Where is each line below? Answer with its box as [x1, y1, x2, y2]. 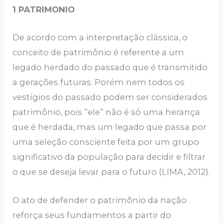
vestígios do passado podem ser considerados [12, 92, 208, 103]
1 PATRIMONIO [12, 4, 75, 15]
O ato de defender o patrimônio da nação [12, 195, 187, 205]
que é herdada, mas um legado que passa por [12, 122, 207, 132]
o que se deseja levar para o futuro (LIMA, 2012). [12, 167, 211, 177]
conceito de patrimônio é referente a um [12, 47, 185, 58]
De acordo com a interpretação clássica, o [12, 32, 188, 43]
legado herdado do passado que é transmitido [12, 62, 208, 73]
